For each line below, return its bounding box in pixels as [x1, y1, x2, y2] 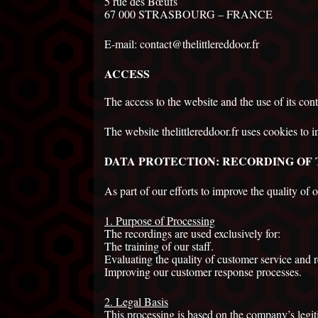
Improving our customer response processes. [104, 264, 302, 280]
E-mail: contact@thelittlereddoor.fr [104, 36, 259, 52]
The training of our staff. [104, 238, 214, 254]
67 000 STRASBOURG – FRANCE [104, 6, 273, 22]
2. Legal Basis [104, 294, 168, 309]
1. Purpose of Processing [104, 213, 215, 229]
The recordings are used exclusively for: [104, 226, 280, 241]
